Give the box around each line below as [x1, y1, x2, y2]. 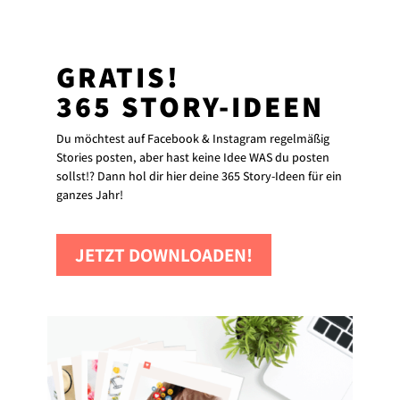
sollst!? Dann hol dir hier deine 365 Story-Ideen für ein [56, 167, 343, 184]
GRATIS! [56, 56, 181, 96]
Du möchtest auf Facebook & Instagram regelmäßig [56, 129, 330, 146]
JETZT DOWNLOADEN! [75, 243, 254, 268]
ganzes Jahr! [56, 186, 124, 203]
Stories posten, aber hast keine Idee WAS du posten [56, 148, 330, 165]
